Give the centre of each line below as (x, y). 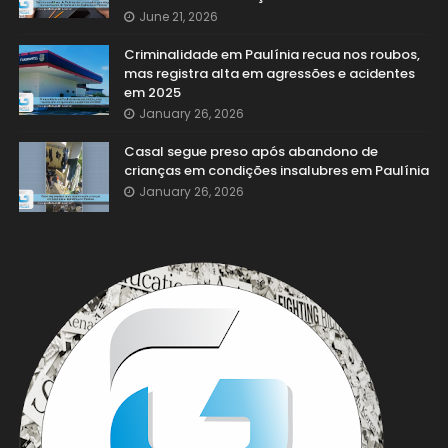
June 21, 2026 (178, 16)
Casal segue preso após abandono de (250, 151)
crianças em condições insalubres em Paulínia (276, 170)
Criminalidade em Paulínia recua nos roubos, (271, 54)
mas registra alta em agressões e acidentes (269, 73)
